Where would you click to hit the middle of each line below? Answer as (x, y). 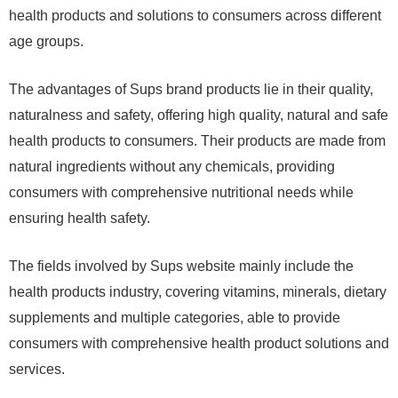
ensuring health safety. (80, 219)
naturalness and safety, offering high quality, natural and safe (199, 115)
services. (37, 370)
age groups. (46, 42)
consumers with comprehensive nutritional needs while (181, 193)
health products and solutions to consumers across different (195, 16)
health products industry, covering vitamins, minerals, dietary (198, 292)
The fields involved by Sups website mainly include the (181, 267)
